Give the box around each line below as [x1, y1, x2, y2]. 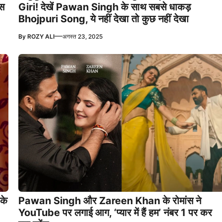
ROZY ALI [27, 32, 55, 40]
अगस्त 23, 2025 [62, 32, 103, 40]
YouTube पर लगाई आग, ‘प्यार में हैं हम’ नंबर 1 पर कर [18, 206, 212, 219]
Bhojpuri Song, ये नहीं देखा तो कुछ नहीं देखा [18, 12, 189, 25]
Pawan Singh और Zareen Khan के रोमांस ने [18, 194, 201, 207]
